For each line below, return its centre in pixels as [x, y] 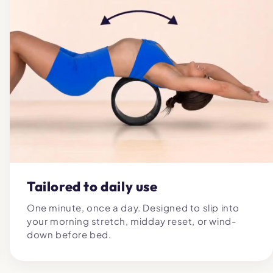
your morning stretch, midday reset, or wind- [132, 221]
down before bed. [69, 234]
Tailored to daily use [92, 186]
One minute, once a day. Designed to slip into [133, 207]
